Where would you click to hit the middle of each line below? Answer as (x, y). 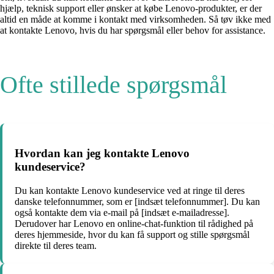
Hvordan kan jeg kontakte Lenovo (102, 154)
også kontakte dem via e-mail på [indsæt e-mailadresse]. (122, 212)
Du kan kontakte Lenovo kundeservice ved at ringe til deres (130, 190)
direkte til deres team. (56, 245)
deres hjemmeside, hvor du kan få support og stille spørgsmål (132, 234)
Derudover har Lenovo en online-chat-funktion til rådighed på (134, 223)
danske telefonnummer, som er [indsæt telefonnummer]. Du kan (137, 201)
